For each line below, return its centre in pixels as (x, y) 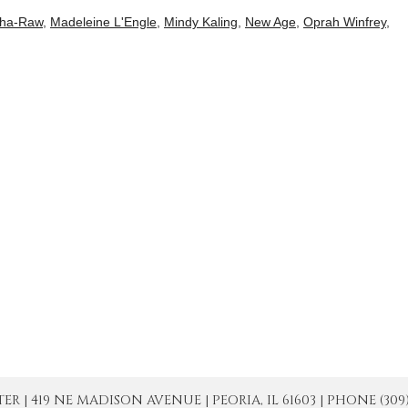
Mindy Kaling (201, 21)
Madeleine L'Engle (103, 21)
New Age (270, 21)
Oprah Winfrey (345, 21)
